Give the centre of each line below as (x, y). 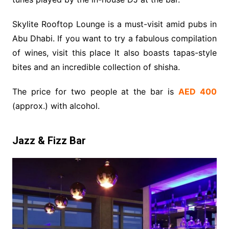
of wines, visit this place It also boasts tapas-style (114, 53)
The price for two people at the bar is (95, 92)
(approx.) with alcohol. (56, 106)
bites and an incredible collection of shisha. (96, 67)
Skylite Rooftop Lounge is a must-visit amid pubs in (114, 24)
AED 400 (198, 92)
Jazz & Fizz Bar (49, 141)
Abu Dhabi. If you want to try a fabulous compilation (114, 39)
